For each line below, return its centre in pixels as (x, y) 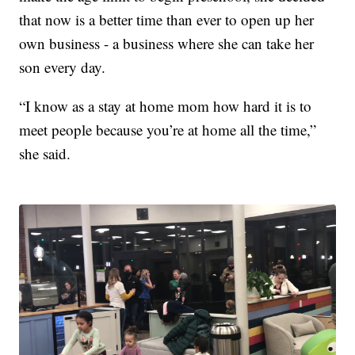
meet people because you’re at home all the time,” (168, 129)
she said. (45, 153)
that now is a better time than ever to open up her (167, 19)
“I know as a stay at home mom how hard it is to (166, 105)
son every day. (63, 67)
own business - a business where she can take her (167, 43)
